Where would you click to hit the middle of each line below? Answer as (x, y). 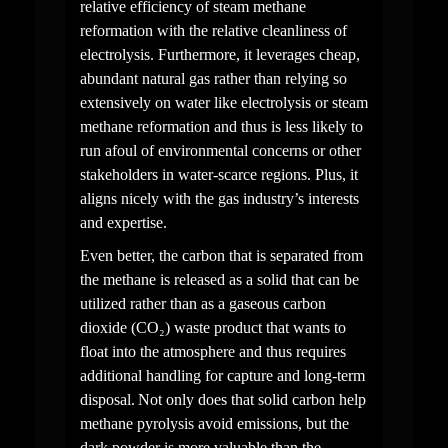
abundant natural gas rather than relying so (213, 79)
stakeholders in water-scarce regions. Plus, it (218, 175)
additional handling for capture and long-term (222, 375)
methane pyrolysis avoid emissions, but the (214, 423)
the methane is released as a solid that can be (219, 279)
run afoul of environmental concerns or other (220, 151)
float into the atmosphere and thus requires (212, 351)
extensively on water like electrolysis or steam (223, 103)
